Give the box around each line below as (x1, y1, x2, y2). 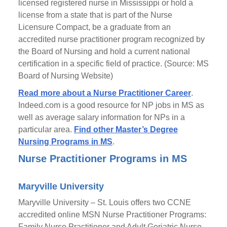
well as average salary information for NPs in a (18, 113, 185, 122)
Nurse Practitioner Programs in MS (18, 153, 187, 164)
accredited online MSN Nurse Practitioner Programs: (18, 210, 206, 219)
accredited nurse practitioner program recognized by (18, 35, 205, 44)
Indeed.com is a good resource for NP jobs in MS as (18, 101, 204, 109)
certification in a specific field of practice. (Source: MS (18, 59, 209, 68)
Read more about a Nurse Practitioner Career (18, 89, 191, 97)
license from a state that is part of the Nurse (18, 11, 172, 19)
